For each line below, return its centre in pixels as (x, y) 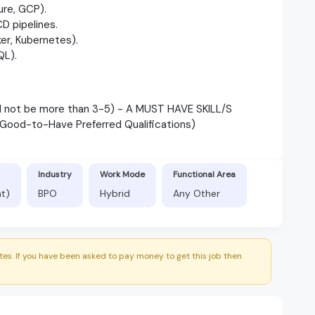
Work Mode (122, 174)
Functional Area (204, 174)
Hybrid (115, 193)
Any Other (197, 193)
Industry (55, 174)
